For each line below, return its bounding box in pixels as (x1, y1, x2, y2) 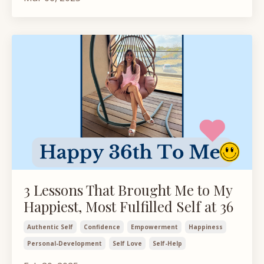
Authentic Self (27, 223, 73, 232)
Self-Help (153, 239, 182, 248)
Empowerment (131, 223, 178, 232)
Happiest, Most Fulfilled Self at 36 (24, 197, 233, 216)
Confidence (84, 223, 120, 232)
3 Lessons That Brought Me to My (24, 180, 232, 200)
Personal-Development (27, 239, 102, 248)
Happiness (189, 223, 223, 232)
